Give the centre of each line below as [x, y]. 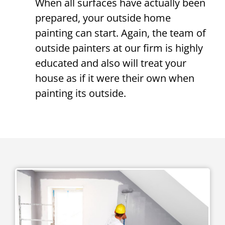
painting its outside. [81, 93]
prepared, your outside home [103, 18]
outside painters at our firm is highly [119, 48]
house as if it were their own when [115, 78]
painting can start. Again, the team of [121, 33]
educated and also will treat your [111, 63]
